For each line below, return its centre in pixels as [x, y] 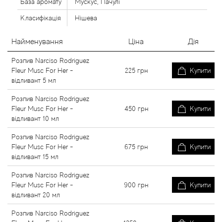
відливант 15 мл [35, 157]
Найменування [37, 42]
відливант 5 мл [34, 80]
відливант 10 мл [35, 118]
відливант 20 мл [36, 195]
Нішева [86, 18]
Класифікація [41, 18]
